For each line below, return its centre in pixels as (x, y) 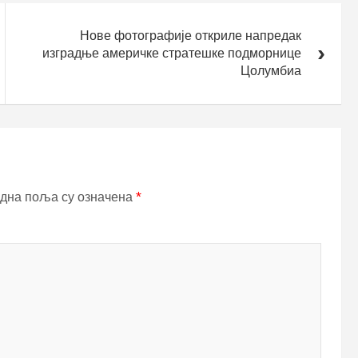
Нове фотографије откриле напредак (191, 35)
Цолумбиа (271, 70)
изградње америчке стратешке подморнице (172, 53)
